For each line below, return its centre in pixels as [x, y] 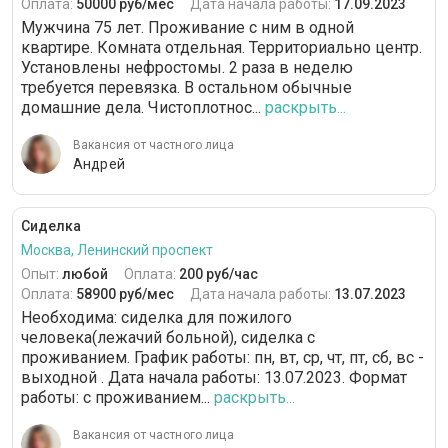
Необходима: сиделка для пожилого [156, 318]
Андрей [99, 164]
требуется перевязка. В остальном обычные [186, 88]
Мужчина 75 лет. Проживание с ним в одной [187, 28]
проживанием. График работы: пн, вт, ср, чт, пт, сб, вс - [222, 358]
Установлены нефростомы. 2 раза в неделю [187, 68]
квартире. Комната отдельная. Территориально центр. [221, 48]
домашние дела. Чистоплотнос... [141, 108]
